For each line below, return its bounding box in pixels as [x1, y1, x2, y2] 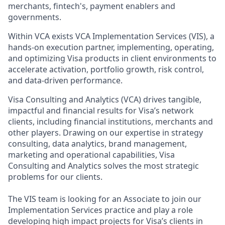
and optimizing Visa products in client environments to [8, 52, 216, 64]
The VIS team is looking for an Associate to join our [8, 193, 201, 204]
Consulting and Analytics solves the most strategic [8, 160, 199, 171]
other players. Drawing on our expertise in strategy [8, 127, 203, 138]
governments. [8, 11, 61, 23]
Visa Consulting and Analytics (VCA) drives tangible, [8, 93, 201, 105]
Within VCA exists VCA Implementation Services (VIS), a [8, 30, 214, 42]
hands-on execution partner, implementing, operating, [8, 41, 214, 53]
